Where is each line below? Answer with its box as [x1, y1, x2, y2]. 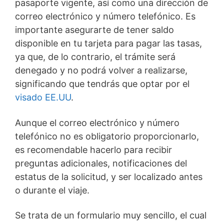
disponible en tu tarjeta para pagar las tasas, [15, 38, 202, 49]
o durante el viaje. [15, 184, 89, 195]
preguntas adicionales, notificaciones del [15, 157, 187, 168]
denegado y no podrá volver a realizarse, [15, 65, 187, 76]
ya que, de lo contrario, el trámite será [15, 51, 175, 62]
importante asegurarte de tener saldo [15, 24, 174, 35]
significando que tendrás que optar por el [15, 78, 189, 89]
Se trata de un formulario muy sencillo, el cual [15, 209, 206, 220]
